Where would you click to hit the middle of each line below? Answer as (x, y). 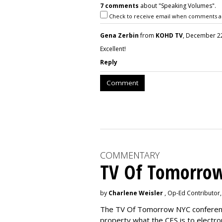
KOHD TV (169, 35)
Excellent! (113, 49)
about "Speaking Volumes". (177, 6)
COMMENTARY (130, 155)
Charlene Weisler (136, 193)
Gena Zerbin (119, 35)
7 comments (119, 6)
